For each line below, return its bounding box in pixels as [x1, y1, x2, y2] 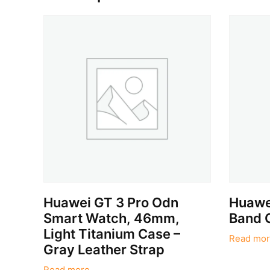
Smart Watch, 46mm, [43, 210, 180, 226]
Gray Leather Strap [43, 241, 165, 257]
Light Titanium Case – [43, 225, 181, 242]
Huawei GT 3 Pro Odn [43, 194, 179, 210]
